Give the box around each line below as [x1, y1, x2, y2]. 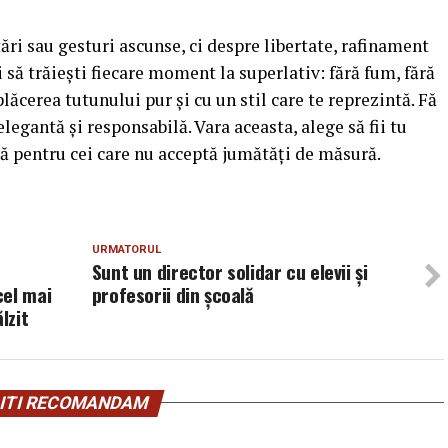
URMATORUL [91, 242, 161, 256]
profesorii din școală [91, 279, 254, 309]
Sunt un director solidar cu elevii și [91, 256, 368, 286]
